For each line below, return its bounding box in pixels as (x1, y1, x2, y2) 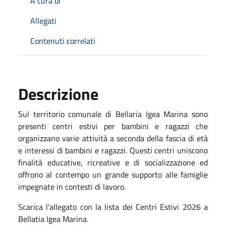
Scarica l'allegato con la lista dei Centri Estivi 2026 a (18, 200, 208, 213)
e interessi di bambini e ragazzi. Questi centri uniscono (18, 144, 208, 156)
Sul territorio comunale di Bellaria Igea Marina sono (18, 107, 208, 120)
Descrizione (18, 81, 98, 106)
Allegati (30, 14, 56, 27)
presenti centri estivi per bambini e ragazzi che (18, 120, 208, 132)
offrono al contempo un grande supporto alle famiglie (18, 168, 208, 181)
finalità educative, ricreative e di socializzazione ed (18, 156, 208, 168)
